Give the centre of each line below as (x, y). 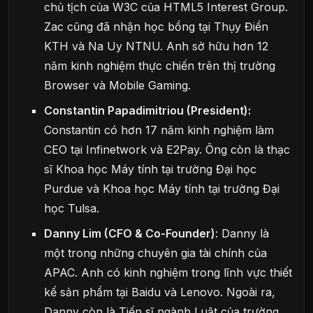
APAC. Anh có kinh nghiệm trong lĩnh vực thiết (168, 272)
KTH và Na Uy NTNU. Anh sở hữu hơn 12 (156, 46)
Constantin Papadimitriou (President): (148, 110)
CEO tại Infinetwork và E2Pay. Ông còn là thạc (167, 149)
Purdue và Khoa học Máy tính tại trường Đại (162, 188)
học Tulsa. (72, 208)
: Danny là (242, 233)
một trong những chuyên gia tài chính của (156, 253)
